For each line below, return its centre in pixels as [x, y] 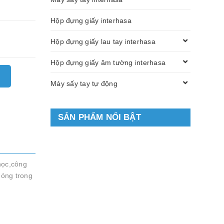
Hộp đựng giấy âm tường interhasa [108, 62]
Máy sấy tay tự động [84, 83]
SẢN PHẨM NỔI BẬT [99, 117]
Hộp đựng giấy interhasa [91, 20]
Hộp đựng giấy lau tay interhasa [103, 41]
